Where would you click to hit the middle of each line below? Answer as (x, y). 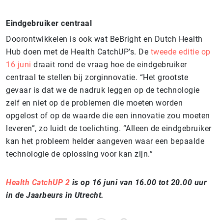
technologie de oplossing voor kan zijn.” (79, 154)
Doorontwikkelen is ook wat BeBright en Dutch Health (104, 39)
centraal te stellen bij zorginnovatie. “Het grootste (97, 77)
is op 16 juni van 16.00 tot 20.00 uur (138, 182)
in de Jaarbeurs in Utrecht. (55, 195)
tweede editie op (180, 52)
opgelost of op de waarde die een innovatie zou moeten (108, 115)
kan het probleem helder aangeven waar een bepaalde (105, 141)
